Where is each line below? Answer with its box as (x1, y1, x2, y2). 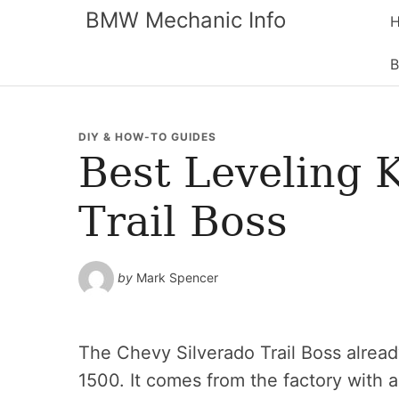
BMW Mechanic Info (85, 7, 286, 33)
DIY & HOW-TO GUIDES (78, 130, 216, 143)
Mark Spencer (136, 269, 218, 285)
